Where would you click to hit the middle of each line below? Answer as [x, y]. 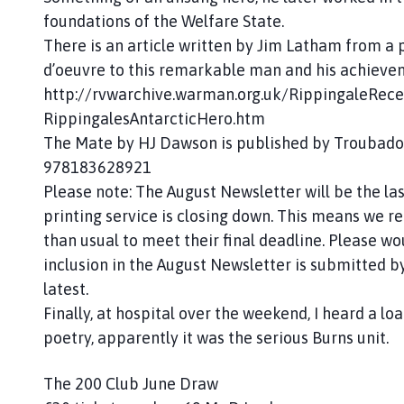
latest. [66, 289]
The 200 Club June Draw [131, 383]
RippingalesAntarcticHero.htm [154, 118]
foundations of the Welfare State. [164, 21]
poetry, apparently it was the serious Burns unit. [216, 337]
